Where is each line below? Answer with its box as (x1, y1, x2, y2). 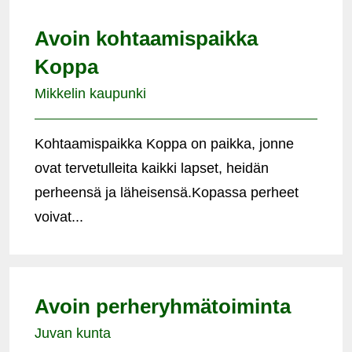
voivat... (35, 208, 83, 225)
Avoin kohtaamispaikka (35, 26, 258, 50)
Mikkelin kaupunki (35, 85, 146, 101)
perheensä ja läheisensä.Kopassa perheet (35, 184, 299, 200)
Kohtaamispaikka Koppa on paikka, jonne (35, 135, 294, 152)
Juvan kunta (35, 324, 111, 341)
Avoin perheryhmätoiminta (35, 294, 291, 318)
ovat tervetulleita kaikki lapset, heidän (35, 159, 269, 176)
